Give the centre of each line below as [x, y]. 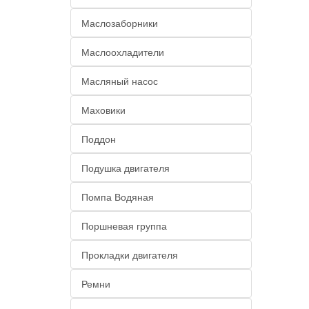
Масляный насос [120, 81]
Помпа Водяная [118, 197]
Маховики [103, 110]
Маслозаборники [120, 23]
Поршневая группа [124, 226]
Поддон [99, 139]
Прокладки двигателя [130, 255]
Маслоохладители [123, 52]
